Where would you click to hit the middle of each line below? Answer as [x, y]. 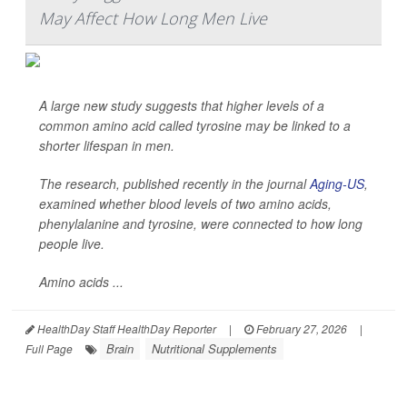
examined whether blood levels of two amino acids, [185, 204]
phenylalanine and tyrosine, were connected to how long [201, 224]
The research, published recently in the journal [174, 184]
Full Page [49, 349]
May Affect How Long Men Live [153, 19]
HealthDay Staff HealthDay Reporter [125, 329]
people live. [72, 244]
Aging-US [337, 184]
